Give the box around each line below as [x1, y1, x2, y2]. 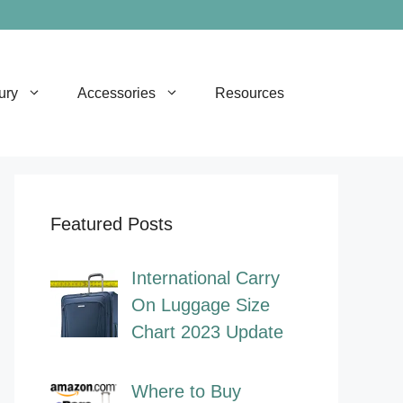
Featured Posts [50, 214, 173, 235]
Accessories [77, 85, 156, 101]
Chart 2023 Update [131, 322, 283, 343]
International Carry [131, 268, 280, 289]
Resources [215, 85, 284, 101]
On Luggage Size [131, 295, 270, 316]
